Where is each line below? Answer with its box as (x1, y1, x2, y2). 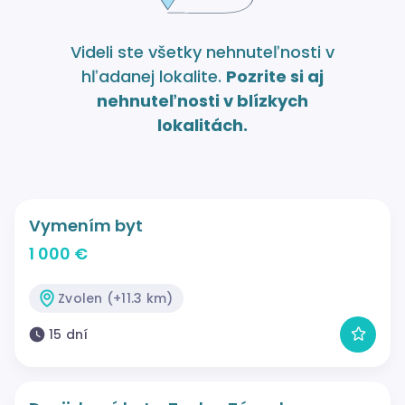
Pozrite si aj (226, 64, 324, 88)
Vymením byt (29, 213, 143, 237)
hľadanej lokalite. (81, 64, 226, 88)
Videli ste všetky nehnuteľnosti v (71, 40, 334, 63)
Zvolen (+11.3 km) (58, 288, 174, 307)
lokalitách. (157, 113, 248, 137)
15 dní (49, 325, 89, 344)
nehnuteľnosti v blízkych (97, 89, 308, 112)
